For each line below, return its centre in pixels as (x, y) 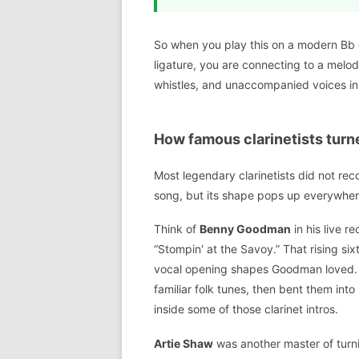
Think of (177, 229)
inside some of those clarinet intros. (246, 309)
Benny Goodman (245, 229)
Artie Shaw (184, 343)
